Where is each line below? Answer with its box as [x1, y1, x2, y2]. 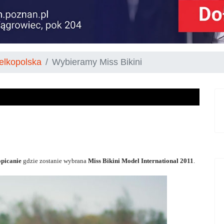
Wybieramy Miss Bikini [52, 56, 142, 67]
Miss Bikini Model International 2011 [88, 156, 193, 164]
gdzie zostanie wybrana [21, 156, 88, 164]
